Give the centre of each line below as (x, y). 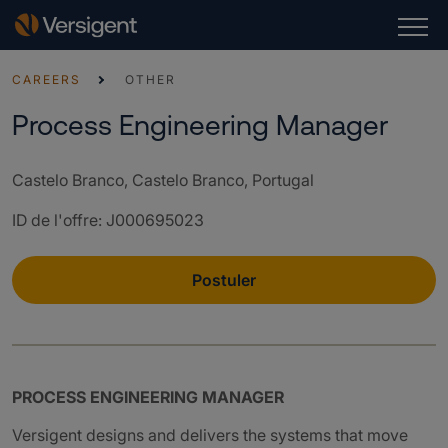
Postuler (224, 280)
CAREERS (46, 79)
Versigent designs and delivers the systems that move (210, 435)
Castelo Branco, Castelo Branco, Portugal (163, 180)
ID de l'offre (55, 220)
